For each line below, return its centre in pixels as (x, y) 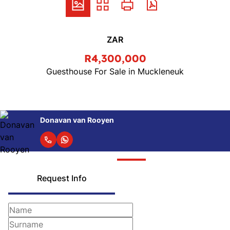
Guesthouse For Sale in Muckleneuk (115, 71)
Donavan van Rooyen (77, 120)
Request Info (62, 178)
